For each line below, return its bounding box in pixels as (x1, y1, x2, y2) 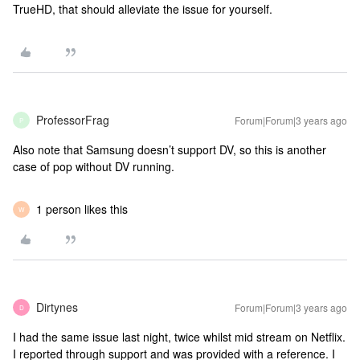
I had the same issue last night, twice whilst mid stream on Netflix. (13, 329, 346, 345)
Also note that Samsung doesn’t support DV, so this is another (13, 141, 326, 157)
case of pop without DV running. (13, 158, 174, 174)
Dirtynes (36, 299, 78, 315)
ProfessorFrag (36, 112, 109, 128)
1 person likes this (36, 201, 128, 217)
